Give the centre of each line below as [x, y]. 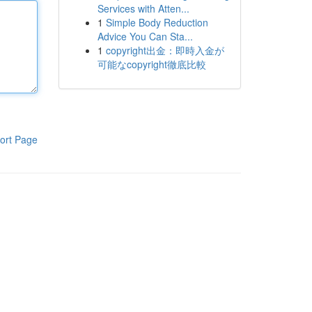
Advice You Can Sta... [145, 36]
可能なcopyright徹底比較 [151, 64]
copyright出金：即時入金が [165, 50]
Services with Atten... [143, 8]
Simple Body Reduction [157, 22]
